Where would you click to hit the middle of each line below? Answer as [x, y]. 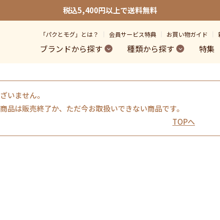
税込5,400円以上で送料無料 [110, 10]
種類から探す [151, 49]
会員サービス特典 [133, 34]
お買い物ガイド [187, 34]
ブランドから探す [71, 49]
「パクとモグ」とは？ [69, 34]
